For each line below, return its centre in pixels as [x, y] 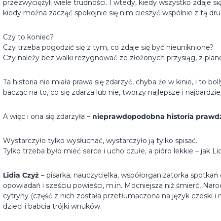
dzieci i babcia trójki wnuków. [52, 206]
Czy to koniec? [28, 37]
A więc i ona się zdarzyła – [48, 117]
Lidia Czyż [21, 175]
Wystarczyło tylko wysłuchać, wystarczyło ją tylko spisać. [100, 141]
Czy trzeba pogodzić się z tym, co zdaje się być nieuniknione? [108, 48]
